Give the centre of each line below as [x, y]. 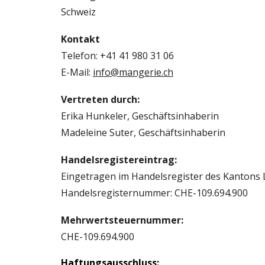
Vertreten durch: [100, 99]
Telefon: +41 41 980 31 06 [117, 56]
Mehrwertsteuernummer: [122, 220]
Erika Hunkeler [94, 116]
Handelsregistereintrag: [119, 160]
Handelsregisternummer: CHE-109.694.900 [154, 193]
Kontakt [80, 39]
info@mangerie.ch [133, 72]
